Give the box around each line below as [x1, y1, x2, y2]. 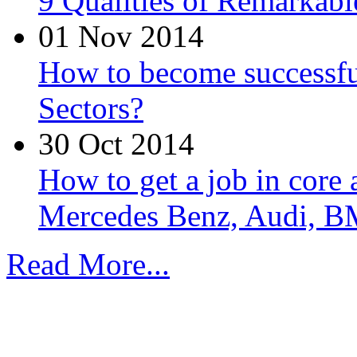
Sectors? [38, 91, 143, 126]
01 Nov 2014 [38, 19, 204, 54]
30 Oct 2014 [38, 127, 194, 162]
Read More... [6, 247, 170, 282]
